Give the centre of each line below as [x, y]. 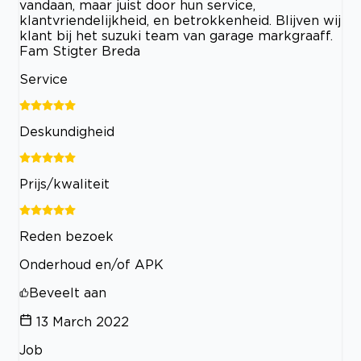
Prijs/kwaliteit [64, 183]
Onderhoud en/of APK [91, 264]
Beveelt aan [68, 292]
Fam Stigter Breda [80, 50]
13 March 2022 [83, 321]
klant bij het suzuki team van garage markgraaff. [176, 35]
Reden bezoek [66, 236]
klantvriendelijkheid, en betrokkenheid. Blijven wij [180, 20]
